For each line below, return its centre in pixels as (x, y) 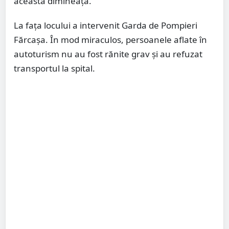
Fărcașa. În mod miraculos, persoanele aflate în (110, 39)
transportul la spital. (54, 68)
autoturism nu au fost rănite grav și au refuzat (108, 54)
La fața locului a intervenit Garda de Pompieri (106, 25)
